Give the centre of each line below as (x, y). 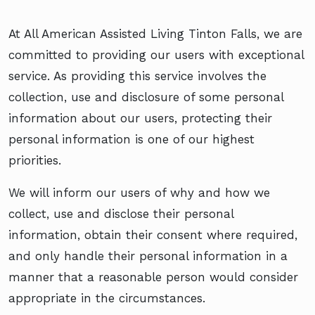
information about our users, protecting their (140, 118)
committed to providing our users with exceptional (156, 54)
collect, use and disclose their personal (121, 213)
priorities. (35, 160)
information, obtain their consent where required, (153, 234)
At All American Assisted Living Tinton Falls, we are (155, 33)
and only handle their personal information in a (148, 256)
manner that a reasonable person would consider (153, 277)
